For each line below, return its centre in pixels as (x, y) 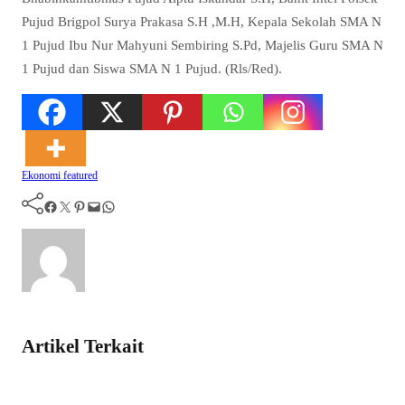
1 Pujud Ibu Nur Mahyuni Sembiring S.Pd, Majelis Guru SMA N (202, 44)
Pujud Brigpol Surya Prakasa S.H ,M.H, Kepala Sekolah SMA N (202, 21)
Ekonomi (42, 175)
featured (80, 175)
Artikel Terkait (83, 347)
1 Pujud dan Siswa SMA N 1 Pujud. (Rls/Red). (152, 68)
